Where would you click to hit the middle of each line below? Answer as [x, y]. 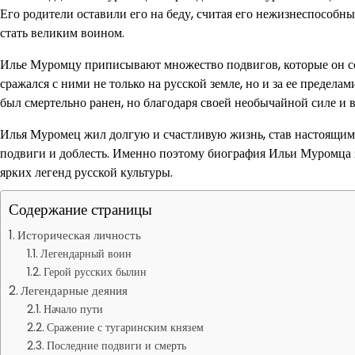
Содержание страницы [80, 210]
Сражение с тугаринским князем [125, 327]
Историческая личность [80, 235]
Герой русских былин [95, 272]
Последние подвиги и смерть [116, 345]
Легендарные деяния [74, 290]
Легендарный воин [86, 254]
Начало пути [73, 309]
